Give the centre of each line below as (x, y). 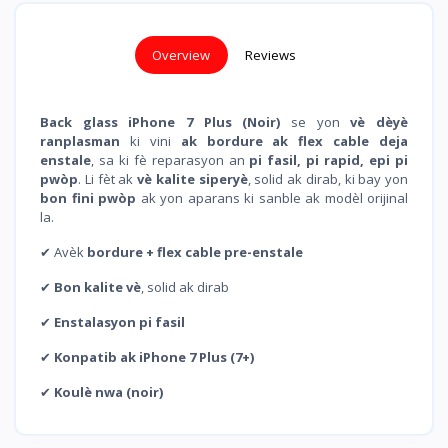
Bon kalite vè (97, 287)
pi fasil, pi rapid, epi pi (329, 160)
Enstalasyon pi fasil (119, 322)
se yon (315, 122)
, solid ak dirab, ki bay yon (327, 179)
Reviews (270, 55)
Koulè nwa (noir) (108, 392)
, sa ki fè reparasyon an (170, 160)
